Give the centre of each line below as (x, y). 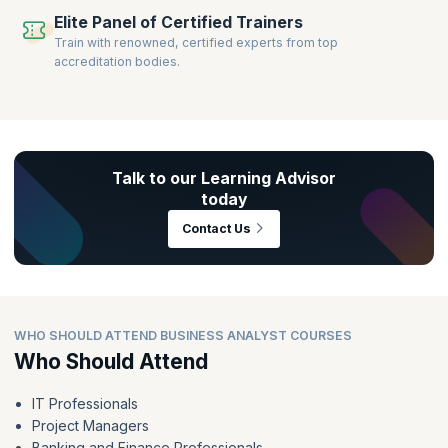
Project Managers (90, 425)
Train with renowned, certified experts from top (196, 43)
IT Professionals (84, 403)
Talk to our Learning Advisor (223, 178)
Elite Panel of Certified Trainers (179, 23)
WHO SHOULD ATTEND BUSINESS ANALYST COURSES (183, 335)
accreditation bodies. (117, 62)
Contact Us (216, 229)
